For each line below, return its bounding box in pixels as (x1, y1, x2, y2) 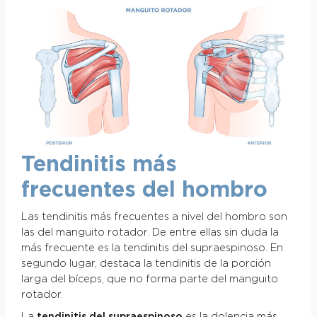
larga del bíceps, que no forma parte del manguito (21, 274, 278, 284)
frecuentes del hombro (21, 179, 267, 201)
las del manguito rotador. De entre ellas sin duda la (21, 227, 279, 238)
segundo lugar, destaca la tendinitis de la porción (21, 258, 271, 269)
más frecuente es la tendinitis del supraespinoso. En (21, 243, 283, 253)
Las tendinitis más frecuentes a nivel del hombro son (21, 212, 287, 222)
